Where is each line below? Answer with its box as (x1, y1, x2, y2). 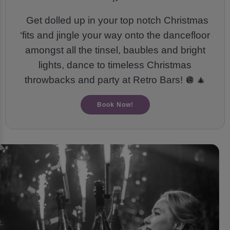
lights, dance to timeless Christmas (39, 60, 191, 71)
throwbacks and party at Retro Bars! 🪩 (25, 74, 195, 86)
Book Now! (97, 101, 133, 108)
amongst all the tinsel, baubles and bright (25, 45, 205, 56)
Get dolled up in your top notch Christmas (26, 15, 208, 26)
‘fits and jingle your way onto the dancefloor (20, 30, 210, 41)
